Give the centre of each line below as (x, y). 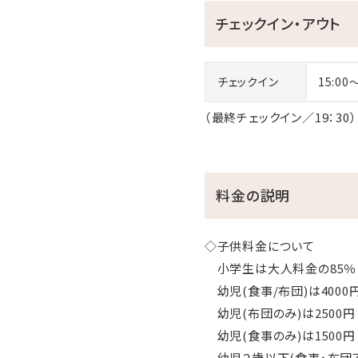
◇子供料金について (259, 245)
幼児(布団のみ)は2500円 (280, 312)
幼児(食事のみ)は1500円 (280, 335)
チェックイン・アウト (279, 23)
